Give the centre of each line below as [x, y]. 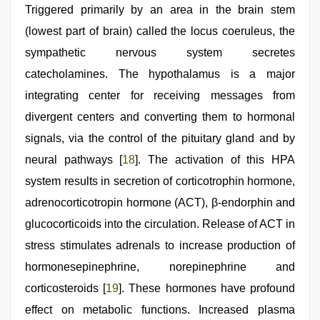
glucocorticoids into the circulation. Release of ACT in [160, 224]
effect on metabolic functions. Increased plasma [160, 310]
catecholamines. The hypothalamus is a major [160, 74]
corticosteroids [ [66, 289]
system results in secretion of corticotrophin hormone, [160, 181]
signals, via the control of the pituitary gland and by [160, 139]
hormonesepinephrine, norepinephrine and [160, 267]
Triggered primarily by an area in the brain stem [160, 10]
